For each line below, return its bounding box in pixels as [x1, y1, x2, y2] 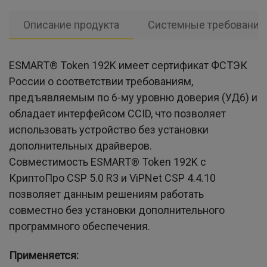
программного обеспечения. [9, 220, 150, 232]
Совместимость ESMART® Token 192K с [9, 156, 206, 168]
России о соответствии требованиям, [9, 75, 193, 88]
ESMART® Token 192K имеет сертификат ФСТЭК [9, 59, 247, 72]
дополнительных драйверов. [9, 139, 152, 152]
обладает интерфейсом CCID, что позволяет [9, 107, 226, 120]
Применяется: [9, 249, 79, 262]
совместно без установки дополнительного [9, 204, 225, 216]
